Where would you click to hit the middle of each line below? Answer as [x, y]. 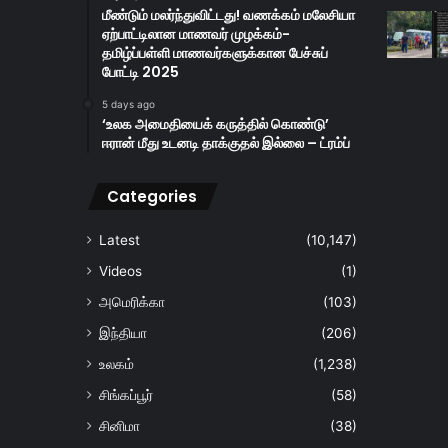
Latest [119, 240]
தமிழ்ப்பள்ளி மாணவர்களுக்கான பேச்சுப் [215, 53]
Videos [120, 271]
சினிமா [119, 426]
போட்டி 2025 [140, 72]
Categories [152, 197]
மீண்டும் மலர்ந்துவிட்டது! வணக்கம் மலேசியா [228, 15]
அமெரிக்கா [132, 302]
